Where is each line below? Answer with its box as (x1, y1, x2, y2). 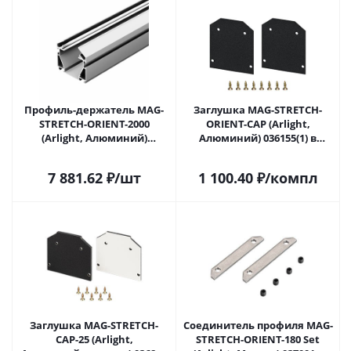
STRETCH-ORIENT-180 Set (196, 332, 320, 346)
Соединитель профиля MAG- (183, 318, 333, 332)
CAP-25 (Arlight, (55, 332, 133, 346)
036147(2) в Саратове (97, 145, 147, 159)
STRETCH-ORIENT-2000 (38, 117, 150, 131)
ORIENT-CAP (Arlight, (205, 117, 310, 131)
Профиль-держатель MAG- (24, 103, 164, 117)
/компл (264, 168, 318, 187)
